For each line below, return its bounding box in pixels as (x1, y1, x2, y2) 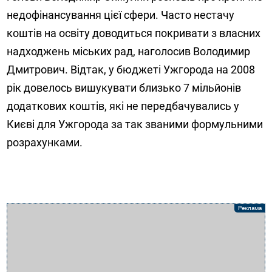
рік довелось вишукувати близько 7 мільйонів (7, 81, 242, 94)
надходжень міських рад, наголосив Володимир (7, 44, 251, 58)
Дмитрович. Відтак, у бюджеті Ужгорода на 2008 (7, 63, 256, 76)
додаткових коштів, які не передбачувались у (7, 99, 240, 112)
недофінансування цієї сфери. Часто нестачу (7, 8, 235, 21)
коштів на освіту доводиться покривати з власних (7, 26, 261, 39)
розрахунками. (7, 135, 83, 149)
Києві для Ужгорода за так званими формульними (7, 117, 263, 131)
